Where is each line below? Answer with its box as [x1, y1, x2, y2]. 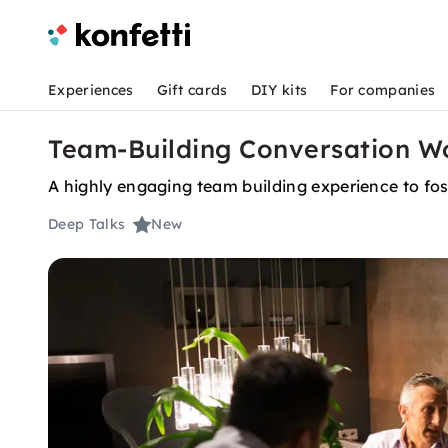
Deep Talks [48, 215, 126, 234]
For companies [330, 81, 436, 99]
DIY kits [250, 81, 308, 99]
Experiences [48, 81, 134, 99]
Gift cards [156, 81, 228, 99]
